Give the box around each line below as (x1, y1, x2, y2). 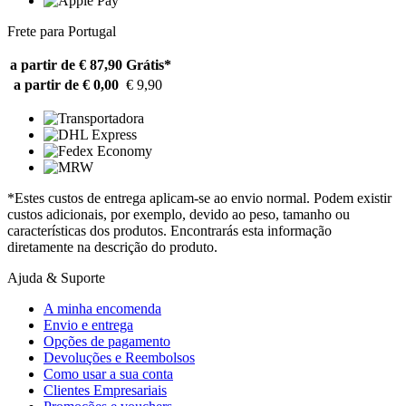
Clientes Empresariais (43, 382, 167, 398)
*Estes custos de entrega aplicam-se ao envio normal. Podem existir (7, 189, 391, 206)
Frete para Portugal (7, 23, 116, 39)
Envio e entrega (43, 316, 133, 333)
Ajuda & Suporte (7, 269, 105, 285)
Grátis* (126, 56, 171, 72)
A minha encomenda (43, 300, 161, 316)
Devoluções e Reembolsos (43, 349, 195, 365)
